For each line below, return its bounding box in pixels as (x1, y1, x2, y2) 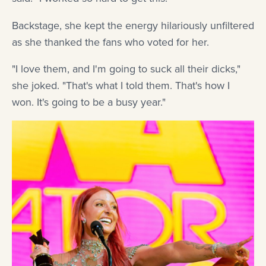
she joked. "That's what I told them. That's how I (12, 77, 230, 93)
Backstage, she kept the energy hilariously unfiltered (12, 17, 254, 33)
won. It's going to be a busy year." (12, 94, 166, 110)
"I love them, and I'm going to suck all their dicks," (12, 61, 240, 77)
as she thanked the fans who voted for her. (12, 34, 209, 50)
